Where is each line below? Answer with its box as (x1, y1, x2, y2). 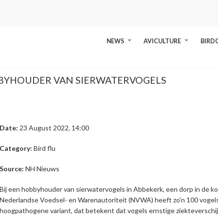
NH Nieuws (25, 164, 59, 173)
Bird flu (34, 144, 55, 152)
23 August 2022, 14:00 (19, 124, 89, 132)
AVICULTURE (144, 37, 181, 45)
